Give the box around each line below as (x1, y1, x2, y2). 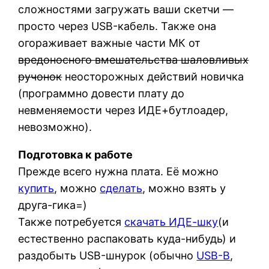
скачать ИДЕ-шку (124, 216, 219, 229)
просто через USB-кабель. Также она (18, 20, 217, 33)
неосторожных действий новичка (62, 70, 244, 83)
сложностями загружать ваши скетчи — (18, 3, 234, 16)
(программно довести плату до (18, 87, 185, 100)
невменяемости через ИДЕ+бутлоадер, (18, 104, 229, 117)
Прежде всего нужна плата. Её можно (18, 165, 219, 178)
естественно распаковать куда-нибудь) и (18, 232, 237, 246)
